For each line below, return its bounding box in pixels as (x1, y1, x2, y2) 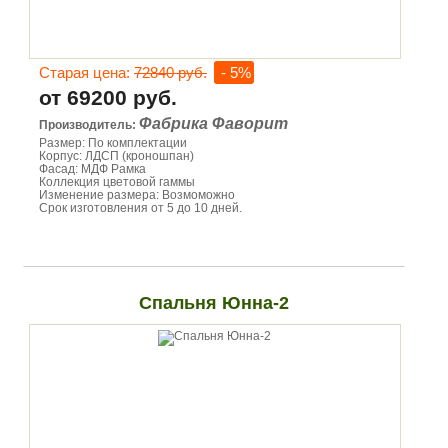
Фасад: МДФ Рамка (39, 162, 146, 176)
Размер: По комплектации (39, 136, 187, 150)
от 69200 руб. (39, 86, 177, 109)
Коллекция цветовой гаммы (39, 175, 195, 189)
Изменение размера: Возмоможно (39, 188, 235, 202)
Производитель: (39, 118, 139, 132)
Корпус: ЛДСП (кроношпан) (39, 149, 194, 163)
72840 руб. (134, 64, 207, 81)
